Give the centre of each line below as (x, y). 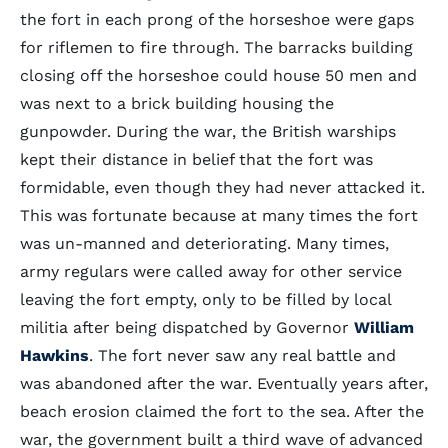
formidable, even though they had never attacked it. (222, 187)
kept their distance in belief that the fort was (196, 159)
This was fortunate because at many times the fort (219, 215)
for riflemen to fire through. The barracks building (216, 47)
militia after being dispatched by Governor (187, 327)
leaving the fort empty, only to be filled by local (205, 299)
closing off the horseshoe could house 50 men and (218, 75)
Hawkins (54, 355)
